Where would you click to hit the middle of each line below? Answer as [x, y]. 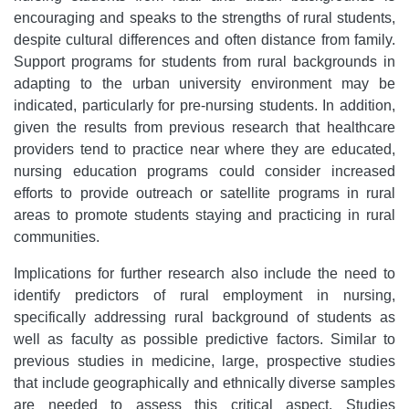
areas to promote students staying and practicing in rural [204, 215]
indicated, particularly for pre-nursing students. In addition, [204, 105]
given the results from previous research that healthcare [204, 127]
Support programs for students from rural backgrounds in [204, 61]
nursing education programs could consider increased [204, 171]
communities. [57, 236]
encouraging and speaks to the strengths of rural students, [204, 17]
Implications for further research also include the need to [204, 273]
